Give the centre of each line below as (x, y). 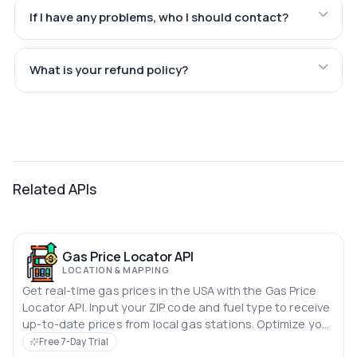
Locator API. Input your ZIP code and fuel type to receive (177, 307)
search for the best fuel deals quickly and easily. (156, 340)
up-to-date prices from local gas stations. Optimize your (178, 324)
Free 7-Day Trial (74, 341)
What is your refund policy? (108, 69)
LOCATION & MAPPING (116, 270)
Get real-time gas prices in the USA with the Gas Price (170, 290)
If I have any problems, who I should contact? (159, 17)
